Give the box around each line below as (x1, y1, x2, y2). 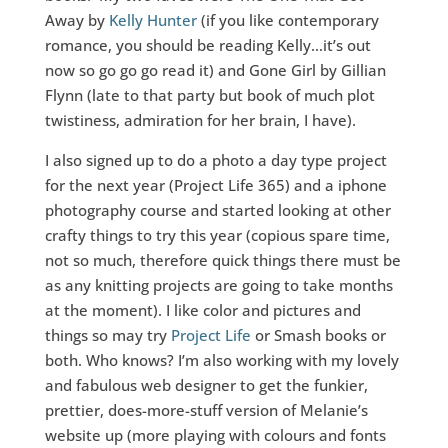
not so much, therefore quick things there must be (44, 250, 401, 270)
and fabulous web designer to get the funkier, (44, 375, 368, 395)
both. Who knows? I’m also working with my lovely (44, 350, 399, 370)
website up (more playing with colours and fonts (44, 425, 386, 445)
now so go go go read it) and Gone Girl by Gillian (44, 60, 386, 80)
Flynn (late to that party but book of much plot (44, 85, 375, 105)
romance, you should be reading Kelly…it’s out (44, 35, 371, 55)
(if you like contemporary (196, 10, 379, 30)
